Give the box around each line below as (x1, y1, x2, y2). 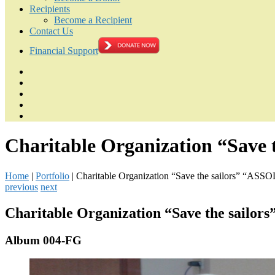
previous (5, 181, 38, 192)
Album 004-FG (5, 233, 82, 247)
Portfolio (36, 170, 69, 181)
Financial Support (29, 45, 98, 56)
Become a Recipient (54, 15, 132, 25)
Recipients (29, 4, 70, 14)
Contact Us (29, 26, 73, 36)
